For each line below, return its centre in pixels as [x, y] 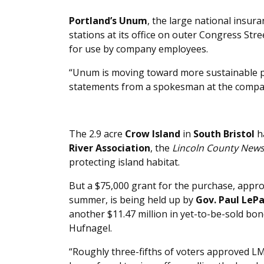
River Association [110, 148]
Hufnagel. [90, 228]
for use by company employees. [138, 49]
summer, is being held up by [132, 200]
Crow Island [153, 134]
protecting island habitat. [124, 162]
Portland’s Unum [108, 21]
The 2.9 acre [97, 134]
